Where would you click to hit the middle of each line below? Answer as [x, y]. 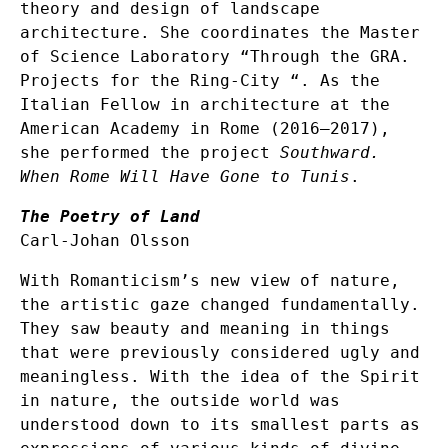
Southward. [330, 152]
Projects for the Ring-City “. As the [200, 80]
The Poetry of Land [110, 216]
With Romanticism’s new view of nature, [210, 280]
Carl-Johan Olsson [105, 240]
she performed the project [150, 152]
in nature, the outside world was [180, 400]
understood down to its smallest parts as [220, 424]
